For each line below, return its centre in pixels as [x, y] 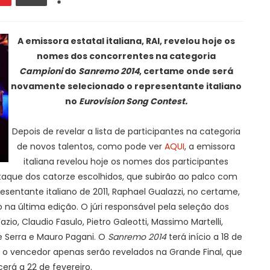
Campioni [41, 71]
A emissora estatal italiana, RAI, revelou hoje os [126, 41]
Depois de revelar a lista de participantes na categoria [126, 131]
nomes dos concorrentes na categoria [126, 56]
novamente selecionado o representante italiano [126, 86]
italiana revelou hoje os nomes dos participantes [126, 162]
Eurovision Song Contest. [133, 101]
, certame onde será [186, 71]
